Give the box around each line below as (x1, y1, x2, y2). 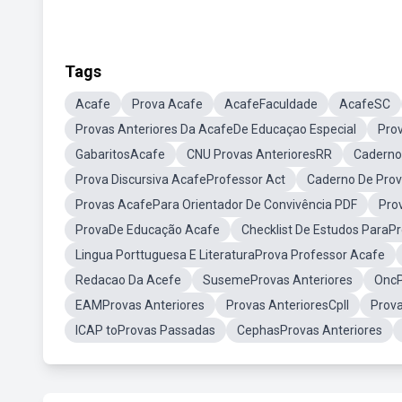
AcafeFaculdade (224, 97, 318, 111)
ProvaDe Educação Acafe (75, 223, 220, 237)
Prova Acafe (132, 97, 203, 111)
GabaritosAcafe (75, 147, 165, 162)
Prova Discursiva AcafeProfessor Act (75, 172, 285, 187)
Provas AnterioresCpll (226, 298, 349, 312)
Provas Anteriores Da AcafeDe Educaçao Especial (75, 122, 356, 136)
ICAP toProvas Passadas (75, 323, 215, 337)
